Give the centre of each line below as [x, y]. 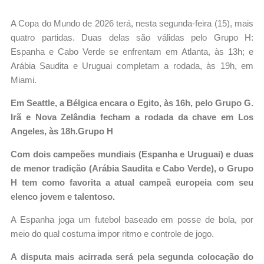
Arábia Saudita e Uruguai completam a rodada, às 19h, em [132, 66]
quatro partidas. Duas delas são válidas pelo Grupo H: [132, 38]
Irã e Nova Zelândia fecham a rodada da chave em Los [132, 117]
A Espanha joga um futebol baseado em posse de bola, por [132, 220]
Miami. [24, 80]
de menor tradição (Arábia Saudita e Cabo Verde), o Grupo [132, 169]
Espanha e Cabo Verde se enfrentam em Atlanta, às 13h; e [132, 52]
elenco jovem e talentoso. [63, 197]
